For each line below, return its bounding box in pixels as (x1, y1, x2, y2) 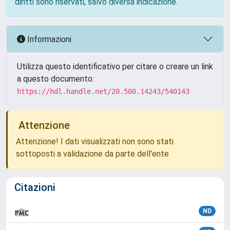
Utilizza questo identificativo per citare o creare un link (17, 62, 213, 71)
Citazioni (14, 181, 55, 194)
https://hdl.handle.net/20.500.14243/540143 (17, 87, 189, 95)
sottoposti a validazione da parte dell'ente (16, 149, 169, 159)
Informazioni (25, 34, 71, 44)
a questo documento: (17, 74, 94, 84)
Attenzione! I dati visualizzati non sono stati (16, 137, 174, 146)
